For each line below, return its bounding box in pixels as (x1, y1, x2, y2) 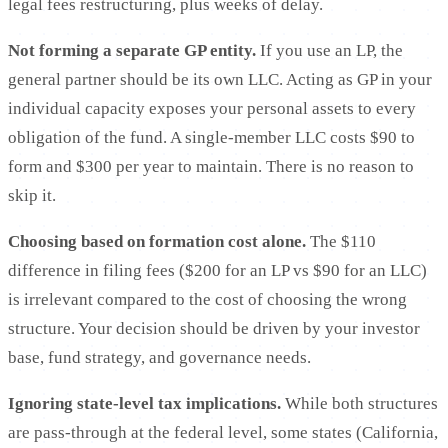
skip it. (8, 186, 56, 206)
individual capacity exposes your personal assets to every (8, 99, 416, 119)
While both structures (281, 394, 438, 414)
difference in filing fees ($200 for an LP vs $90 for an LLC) (8, 261, 427, 281)
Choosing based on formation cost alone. (8, 232, 306, 252)
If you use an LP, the (256, 41, 403, 61)
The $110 (306, 232, 376, 252)
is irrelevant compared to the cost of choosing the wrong (8, 290, 407, 310)
